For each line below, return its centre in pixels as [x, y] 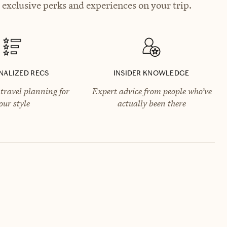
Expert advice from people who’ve [151, 91]
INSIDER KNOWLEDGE [151, 73]
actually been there [152, 103]
